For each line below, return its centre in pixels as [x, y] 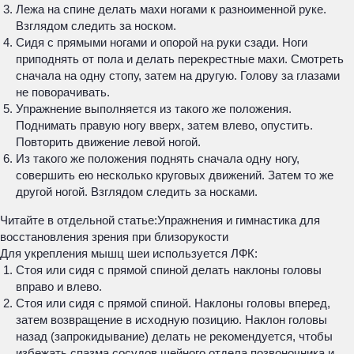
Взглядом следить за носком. [96, 26]
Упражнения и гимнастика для [239, 220]
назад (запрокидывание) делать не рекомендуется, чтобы [174, 336]
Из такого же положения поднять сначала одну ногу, [158, 158]
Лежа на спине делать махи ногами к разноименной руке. [171, 9]
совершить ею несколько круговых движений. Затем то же [175, 175]
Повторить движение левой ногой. [108, 142]
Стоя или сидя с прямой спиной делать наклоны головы [169, 270]
